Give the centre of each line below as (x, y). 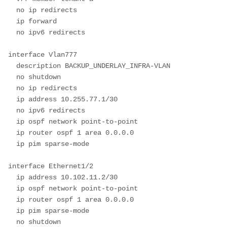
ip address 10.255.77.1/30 (12, 99)
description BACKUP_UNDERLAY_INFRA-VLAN (12, 66)
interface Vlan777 (43, 54)
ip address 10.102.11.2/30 (12, 177)
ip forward (12, 21)
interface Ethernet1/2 (51, 166)
